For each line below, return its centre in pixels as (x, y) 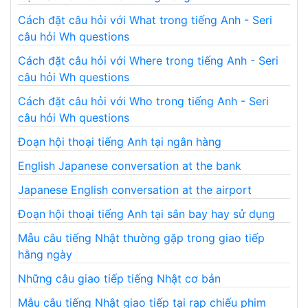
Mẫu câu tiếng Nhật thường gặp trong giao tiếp (141, 238)
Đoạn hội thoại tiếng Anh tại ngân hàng (120, 142)
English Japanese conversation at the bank (130, 166)
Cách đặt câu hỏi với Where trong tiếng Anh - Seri (148, 61)
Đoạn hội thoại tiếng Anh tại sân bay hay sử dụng (146, 214)
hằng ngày (45, 255)
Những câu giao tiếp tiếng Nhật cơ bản (119, 279)
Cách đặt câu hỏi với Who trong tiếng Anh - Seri (143, 101)
